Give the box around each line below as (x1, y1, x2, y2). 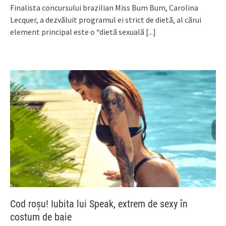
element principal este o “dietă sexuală (10, 27, 146, 37)
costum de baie (10, 210, 72, 223)
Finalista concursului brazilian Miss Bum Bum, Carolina (10, 3, 198, 13)
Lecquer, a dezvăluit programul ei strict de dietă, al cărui (10, 15, 201, 25)
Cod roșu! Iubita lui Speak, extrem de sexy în (10, 197, 188, 210)
